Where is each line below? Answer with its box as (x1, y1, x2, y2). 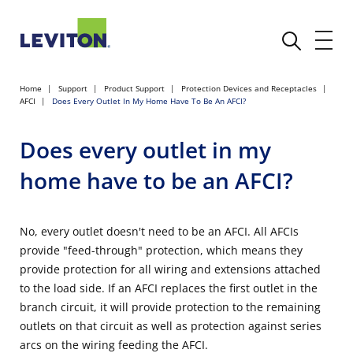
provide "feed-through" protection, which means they (20, 242, 303, 258)
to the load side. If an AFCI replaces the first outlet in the (20, 280, 318, 295)
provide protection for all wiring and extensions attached (20, 261, 321, 277)
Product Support (104, 83, 165, 94)
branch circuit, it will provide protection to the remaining (20, 299, 321, 314)
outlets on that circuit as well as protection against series (20, 318, 321, 333)
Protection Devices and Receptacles (181, 83, 317, 94)
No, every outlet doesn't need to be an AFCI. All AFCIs (20, 223, 299, 239)
